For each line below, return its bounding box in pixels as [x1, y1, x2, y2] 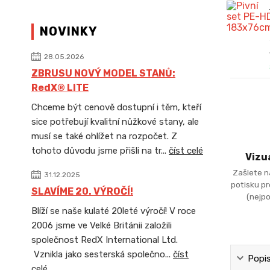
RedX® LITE [31, 82, 89, 93]
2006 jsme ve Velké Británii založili [31, 220, 172, 231]
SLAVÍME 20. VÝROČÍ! [31, 186, 133, 197]
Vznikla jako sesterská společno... [31, 249, 173, 260]
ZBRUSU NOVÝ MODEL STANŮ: [31, 67, 175, 79]
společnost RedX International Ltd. [31, 234, 178, 245]
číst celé [169, 145, 203, 156]
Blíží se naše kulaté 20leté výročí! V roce [31, 206, 196, 216]
